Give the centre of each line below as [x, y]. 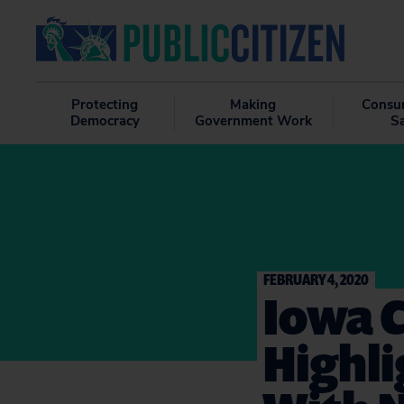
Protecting [105, 105]
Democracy [105, 121]
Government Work [253, 121]
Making [253, 105]
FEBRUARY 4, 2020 [316, 279]
